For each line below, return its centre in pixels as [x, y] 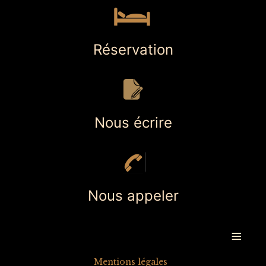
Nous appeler [133, 195]
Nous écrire [133, 122]
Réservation [133, 49]
